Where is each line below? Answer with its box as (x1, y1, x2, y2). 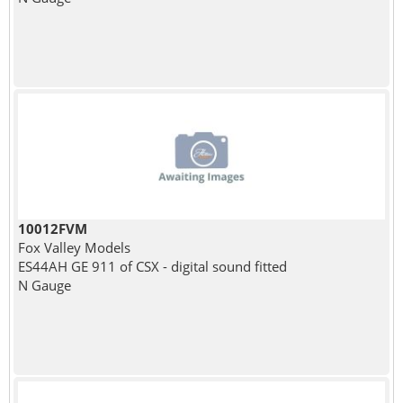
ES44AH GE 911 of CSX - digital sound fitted (17, 256, 287, 275)
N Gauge (17, 275, 71, 294)
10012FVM (17, 219, 87, 237)
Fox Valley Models (17, 237, 130, 256)
